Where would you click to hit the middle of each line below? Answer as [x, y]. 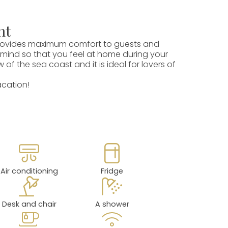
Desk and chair [29, 204]
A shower [112, 204]
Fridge [112, 171]
